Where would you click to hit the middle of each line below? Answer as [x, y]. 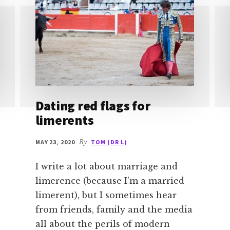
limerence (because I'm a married [110, 181]
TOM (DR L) [109, 142]
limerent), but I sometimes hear [106, 195]
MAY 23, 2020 [55, 142]
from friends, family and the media [114, 210]
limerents [64, 120]
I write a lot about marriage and [106, 167]
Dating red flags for [93, 106]
